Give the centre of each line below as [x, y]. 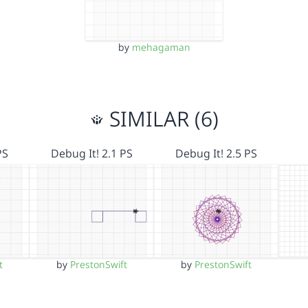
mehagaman [161, 47]
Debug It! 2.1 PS [91, 153]
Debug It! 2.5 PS [217, 153]
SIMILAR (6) [161, 118]
